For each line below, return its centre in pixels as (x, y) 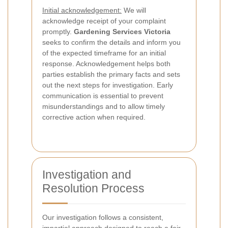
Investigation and (87, 175)
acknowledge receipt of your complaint (104, 21)
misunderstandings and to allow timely (104, 106)
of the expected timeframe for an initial (104, 53)
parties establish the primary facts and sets (111, 74)
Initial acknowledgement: (82, 10)
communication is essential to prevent (103, 96)
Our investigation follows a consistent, (103, 217)
